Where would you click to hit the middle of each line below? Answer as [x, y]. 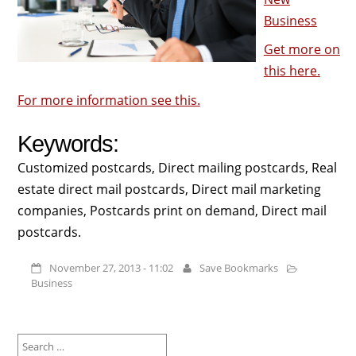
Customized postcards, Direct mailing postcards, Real [177, 167]
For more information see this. [108, 100]
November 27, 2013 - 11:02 [111, 268]
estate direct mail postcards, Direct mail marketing [169, 189]
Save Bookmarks [239, 268]
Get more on [302, 50]
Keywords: [68, 143]
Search [32, 339]
